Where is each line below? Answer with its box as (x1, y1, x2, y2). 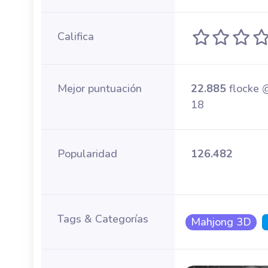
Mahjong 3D (190, 215, 251, 229)
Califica (57, 29, 94, 44)
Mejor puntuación (57, 81, 142, 96)
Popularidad (57, 147, 117, 161)
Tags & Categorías (57, 212, 148, 226)
